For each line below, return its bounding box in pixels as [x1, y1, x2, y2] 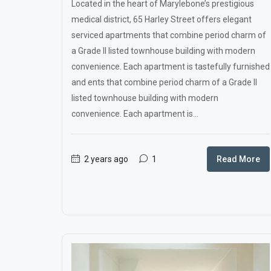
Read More [217, 154, 260, 164]
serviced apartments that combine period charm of [71, 30, 266, 40]
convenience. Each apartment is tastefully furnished [71, 62, 270, 71]
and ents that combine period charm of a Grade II [71, 77, 257, 87]
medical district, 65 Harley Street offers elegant [71, 15, 252, 24]
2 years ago [82, 154, 128, 164]
